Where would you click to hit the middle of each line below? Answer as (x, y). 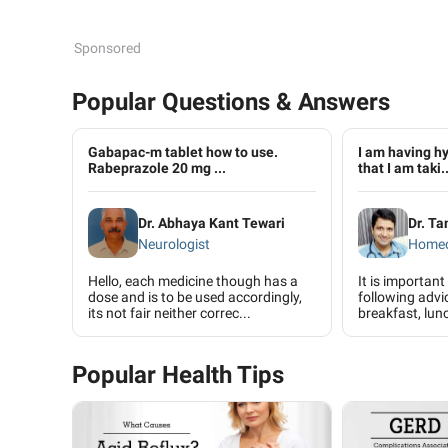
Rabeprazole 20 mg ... (157, 168)
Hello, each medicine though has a (193, 281)
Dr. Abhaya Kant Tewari (211, 222)
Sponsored (107, 48)
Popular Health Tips (178, 375)
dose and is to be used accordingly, (195, 297)
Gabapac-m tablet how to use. (183, 152)
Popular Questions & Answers (231, 102)
